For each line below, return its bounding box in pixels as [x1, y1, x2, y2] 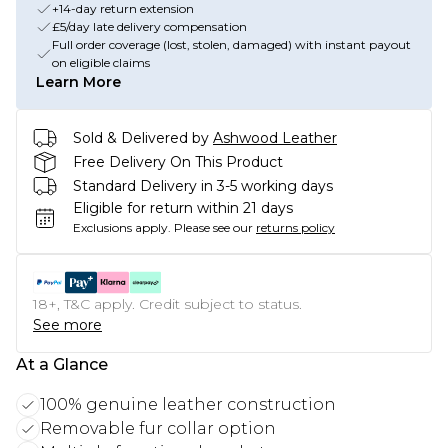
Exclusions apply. [73, 220, 171, 235]
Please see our [174, 220, 253, 235]
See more [33, 316, 102, 334]
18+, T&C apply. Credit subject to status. [33, 295, 302, 313]
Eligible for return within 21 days [73, 199, 293, 217]
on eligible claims [52, 55, 150, 70]
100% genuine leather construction [40, 395, 336, 414]
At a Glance [16, 355, 108, 374]
